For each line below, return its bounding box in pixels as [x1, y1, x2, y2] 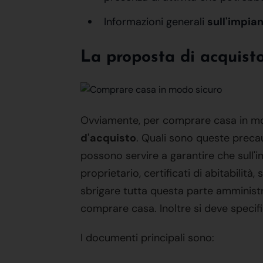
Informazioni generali [104, 15, 207, 29]
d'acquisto [80, 131, 136, 145]
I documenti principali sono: [80, 231, 214, 245]
